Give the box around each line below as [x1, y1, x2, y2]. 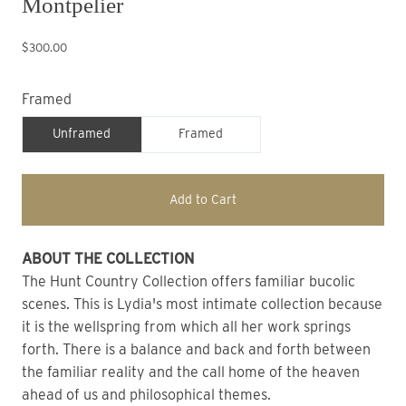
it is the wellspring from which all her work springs [22, 318, 351, 336]
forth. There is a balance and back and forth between [22, 341, 371, 359]
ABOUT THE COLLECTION [32, 250, 194, 268]
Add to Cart [169, 192, 237, 208]
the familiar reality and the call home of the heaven [22, 363, 360, 382]
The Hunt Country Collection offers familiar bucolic [22, 273, 355, 291]
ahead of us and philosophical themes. [22, 386, 271, 404]
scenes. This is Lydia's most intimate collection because [22, 295, 382, 314]
